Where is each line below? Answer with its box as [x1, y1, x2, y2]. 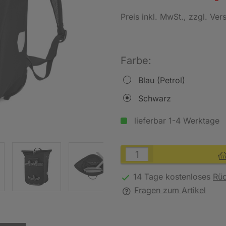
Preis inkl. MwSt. [121, 12, 184, 22]
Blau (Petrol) [138, 75, 185, 85]
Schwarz [138, 93, 171, 103]
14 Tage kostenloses [133, 172, 213, 182]
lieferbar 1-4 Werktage [132, 116, 219, 126]
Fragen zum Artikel [134, 185, 206, 195]
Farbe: [121, 54, 151, 67]
